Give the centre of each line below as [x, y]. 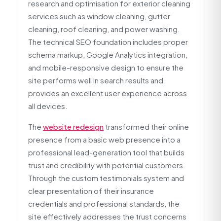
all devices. [48, 106]
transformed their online [146, 127]
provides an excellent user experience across [108, 93]
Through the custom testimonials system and [106, 178]
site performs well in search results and [96, 80]
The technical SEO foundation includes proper [108, 42]
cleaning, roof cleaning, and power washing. [104, 29]
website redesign [73, 127]
